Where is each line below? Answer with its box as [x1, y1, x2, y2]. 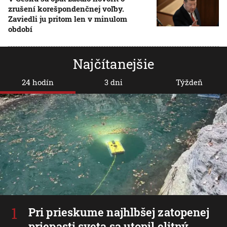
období [8, 24, 32, 34]
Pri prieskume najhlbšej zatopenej [28, 204, 210, 219]
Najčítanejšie [72, 55, 155, 72]
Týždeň [175, 77, 203, 87]
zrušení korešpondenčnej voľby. [8, 4, 124, 14]
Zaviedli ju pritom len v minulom [8, 14, 127, 24]
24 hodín [22, 77, 54, 87]
